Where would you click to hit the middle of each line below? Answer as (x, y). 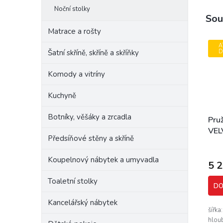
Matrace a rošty (74, 31)
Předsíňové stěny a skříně (91, 138)
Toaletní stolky (73, 181)
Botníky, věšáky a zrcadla (90, 117)
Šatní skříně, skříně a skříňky (93, 53)
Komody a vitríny (76, 74)
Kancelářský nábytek (83, 203)
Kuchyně (62, 96)
